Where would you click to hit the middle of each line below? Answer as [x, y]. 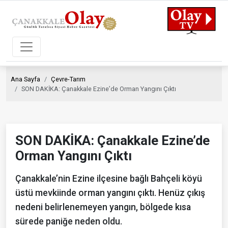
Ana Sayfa [25, 79]
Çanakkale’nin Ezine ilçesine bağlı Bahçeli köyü [109, 178]
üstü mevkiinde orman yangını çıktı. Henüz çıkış [110, 193]
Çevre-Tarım [68, 79]
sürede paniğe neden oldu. [69, 221]
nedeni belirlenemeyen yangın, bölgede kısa [103, 207]
